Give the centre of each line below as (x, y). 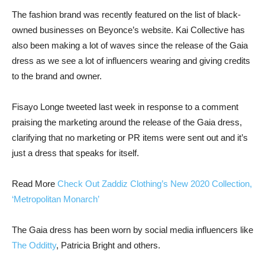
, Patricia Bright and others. (108, 245)
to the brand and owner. (57, 76)
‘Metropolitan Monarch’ (56, 199)
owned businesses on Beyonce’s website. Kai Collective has (128, 30)
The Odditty (34, 245)
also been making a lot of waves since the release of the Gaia (130, 45)
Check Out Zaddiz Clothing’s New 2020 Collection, (155, 184)
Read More (35, 184)
